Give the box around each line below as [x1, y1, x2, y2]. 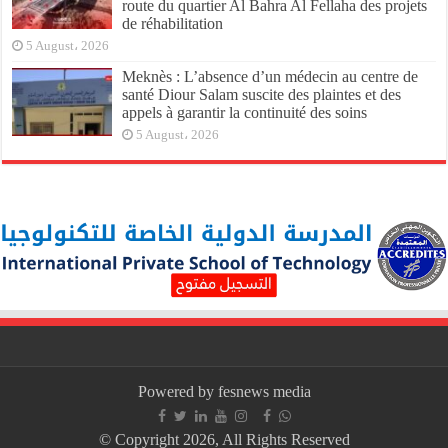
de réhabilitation [122, 14, 224, 32]
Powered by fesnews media [137, 382, 311, 400]
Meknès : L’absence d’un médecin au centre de [122, 67, 419, 85]
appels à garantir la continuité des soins [122, 103, 368, 121]
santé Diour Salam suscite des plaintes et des [122, 85, 402, 103]
